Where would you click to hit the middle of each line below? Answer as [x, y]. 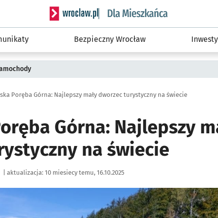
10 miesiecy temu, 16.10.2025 [85, 172]
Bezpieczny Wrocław [110, 39]
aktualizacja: [25, 172]
